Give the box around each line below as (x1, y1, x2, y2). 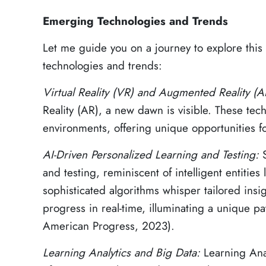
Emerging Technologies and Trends (43, 13, 228, 30)
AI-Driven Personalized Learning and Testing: (43, 147, 262, 163)
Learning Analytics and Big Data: (43, 245, 204, 261)
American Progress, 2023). (43, 218, 175, 235)
